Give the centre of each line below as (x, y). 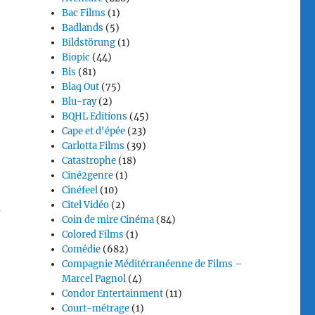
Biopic (76, 57)
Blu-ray (79, 102)
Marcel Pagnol (94, 279)
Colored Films (93, 234)
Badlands (83, 28)
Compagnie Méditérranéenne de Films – (153, 264)
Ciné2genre (88, 175)
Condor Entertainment (113, 294)
